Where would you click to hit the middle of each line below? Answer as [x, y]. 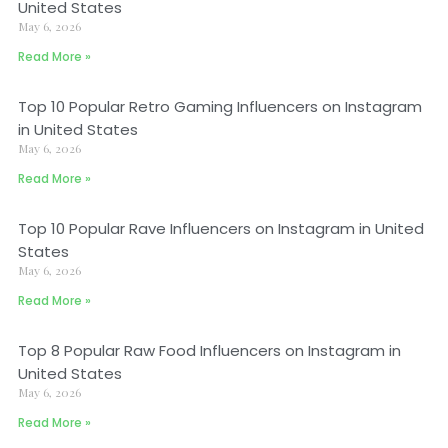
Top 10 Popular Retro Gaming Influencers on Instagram [220, 106]
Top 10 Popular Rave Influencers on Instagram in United [221, 228]
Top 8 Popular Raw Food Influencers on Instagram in [209, 350]
